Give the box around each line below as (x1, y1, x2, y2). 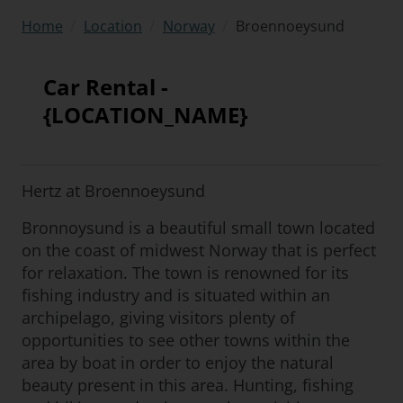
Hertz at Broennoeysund (22, 180, 205, 201)
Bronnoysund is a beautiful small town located (22, 217, 375, 238)
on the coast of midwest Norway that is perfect (22, 239, 376, 261)
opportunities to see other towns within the (22, 329, 350, 351)
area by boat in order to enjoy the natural (22, 352, 334, 373)
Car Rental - (43, 72, 168, 102)
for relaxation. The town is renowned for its (22, 262, 349, 283)
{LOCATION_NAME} (43, 100, 247, 130)
